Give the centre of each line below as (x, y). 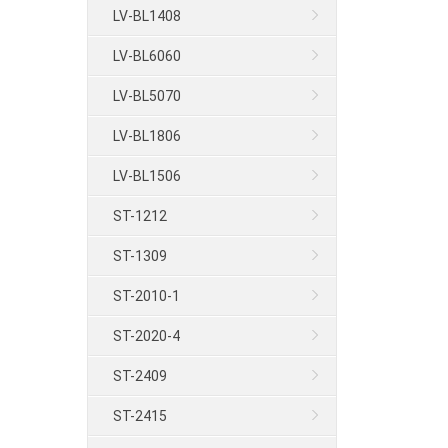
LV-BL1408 (147, 16)
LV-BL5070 (147, 96)
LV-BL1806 (147, 136)
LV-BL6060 (147, 56)
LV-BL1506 (147, 176)
